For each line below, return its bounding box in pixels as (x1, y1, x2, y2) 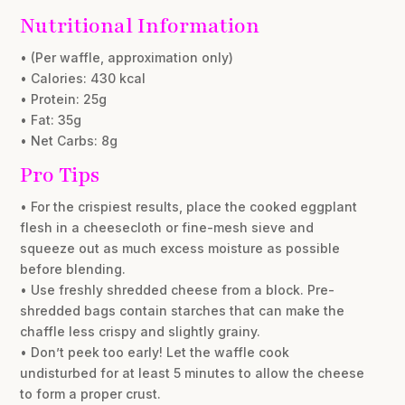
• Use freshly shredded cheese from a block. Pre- (20, 282, 335, 298)
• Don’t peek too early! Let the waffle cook (20, 344, 290, 361)
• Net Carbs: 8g (20, 133, 118, 149)
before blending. (20, 261, 127, 278)
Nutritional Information (20, 12, 260, 41)
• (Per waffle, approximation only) (20, 50, 234, 66)
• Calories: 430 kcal (20, 71, 146, 87)
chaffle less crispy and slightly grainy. (20, 324, 261, 340)
